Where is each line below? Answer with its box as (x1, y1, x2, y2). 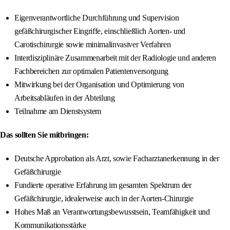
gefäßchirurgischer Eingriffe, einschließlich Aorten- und (14, 27, 186, 36)
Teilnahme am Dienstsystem (14, 107, 101, 116)
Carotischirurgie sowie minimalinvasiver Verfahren (14, 40, 171, 49)
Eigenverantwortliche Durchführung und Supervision (14, 13, 179, 23)
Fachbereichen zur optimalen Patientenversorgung (14, 67, 168, 76)
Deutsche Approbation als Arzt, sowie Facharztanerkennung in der (14, 154, 219, 163)
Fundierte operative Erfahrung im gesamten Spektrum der (14, 181, 191, 190)
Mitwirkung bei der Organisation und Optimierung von (14, 80, 184, 89)
